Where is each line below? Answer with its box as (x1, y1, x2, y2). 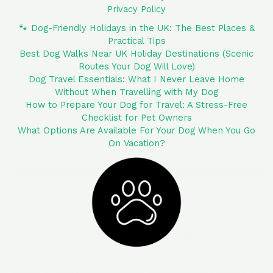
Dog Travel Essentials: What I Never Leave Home (29, 74, 244, 85)
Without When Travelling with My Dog (55, 87, 218, 98)
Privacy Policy (107, 4, 166, 15)
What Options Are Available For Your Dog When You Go (18, 125, 255, 136)
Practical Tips (107, 35, 166, 47)
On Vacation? (108, 138, 165, 149)
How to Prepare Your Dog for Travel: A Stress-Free (26, 99, 247, 111)
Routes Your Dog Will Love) (78, 61, 195, 73)
